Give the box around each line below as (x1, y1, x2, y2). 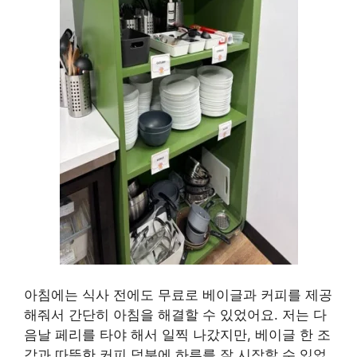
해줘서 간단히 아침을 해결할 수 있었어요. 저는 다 (24, 306, 327, 323)
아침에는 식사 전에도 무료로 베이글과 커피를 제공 (24, 286, 332, 303)
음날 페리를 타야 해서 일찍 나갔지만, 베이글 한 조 (24, 326, 331, 343)
